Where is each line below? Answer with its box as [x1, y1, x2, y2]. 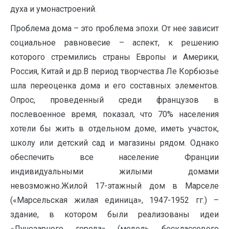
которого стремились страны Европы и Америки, [10, 52, 219, 62]
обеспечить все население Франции [10, 152, 219, 162]
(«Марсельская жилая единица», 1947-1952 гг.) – [10, 195, 219, 205]
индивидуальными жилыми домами [10, 167, 219, 176]
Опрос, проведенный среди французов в [10, 95, 219, 105]
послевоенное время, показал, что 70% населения [10, 109, 219, 119]
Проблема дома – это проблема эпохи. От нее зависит [10, 24, 219, 33]
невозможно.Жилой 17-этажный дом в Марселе [10, 181, 219, 191]
